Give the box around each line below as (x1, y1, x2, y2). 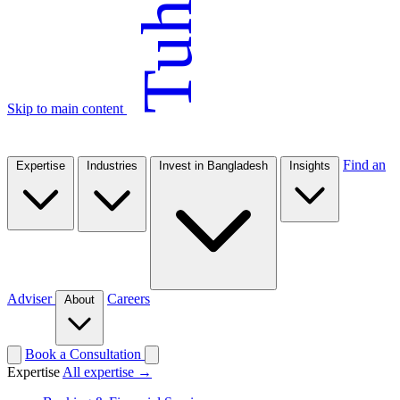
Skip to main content (7, 100, 127, 116)
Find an (343, 156, 386, 172)
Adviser (7, 290, 55, 306)
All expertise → (62, 363, 152, 379)
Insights (289, 158, 330, 172)
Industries (87, 158, 137, 172)
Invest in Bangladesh (159, 158, 268, 172)
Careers (107, 290, 150, 306)
